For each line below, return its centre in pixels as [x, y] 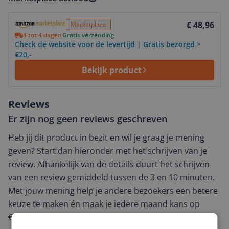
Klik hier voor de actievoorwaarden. [104, 217]
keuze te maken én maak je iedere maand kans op [104, 204]
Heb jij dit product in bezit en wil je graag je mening [106, 138]
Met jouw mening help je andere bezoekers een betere [113, 191]
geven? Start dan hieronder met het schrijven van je [108, 151]
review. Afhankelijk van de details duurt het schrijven [109, 164]
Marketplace [88, 24]
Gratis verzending [88, 35]
